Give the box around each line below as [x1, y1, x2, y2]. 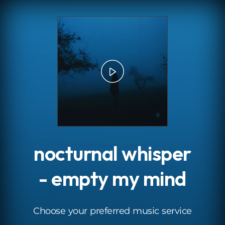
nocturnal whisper [34, 141, 191, 166]
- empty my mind [39, 166, 186, 191]
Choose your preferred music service [33, 205, 192, 216]
